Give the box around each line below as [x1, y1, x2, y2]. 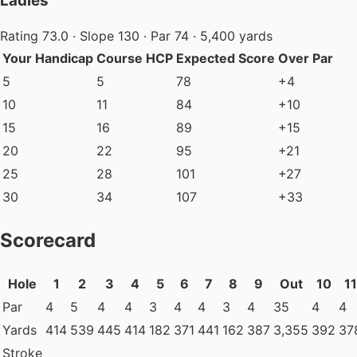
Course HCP [96, 50, 173, 67]
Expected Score [176, 50, 275, 67]
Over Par [278, 50, 333, 67]
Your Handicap [2, 50, 93, 67]
